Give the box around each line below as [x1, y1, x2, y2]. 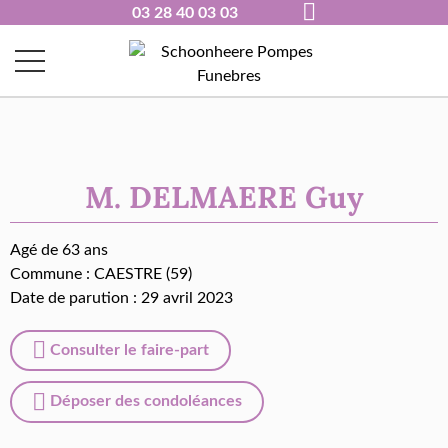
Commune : [10, 266, 94, 282]
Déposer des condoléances [46, 393, 242, 410]
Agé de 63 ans [10, 242, 108, 258]
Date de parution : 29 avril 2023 [10, 290, 233, 306]
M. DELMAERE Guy [84, 178, 364, 216]
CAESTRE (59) [94, 266, 192, 282]
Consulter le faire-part [46, 342, 209, 358]
